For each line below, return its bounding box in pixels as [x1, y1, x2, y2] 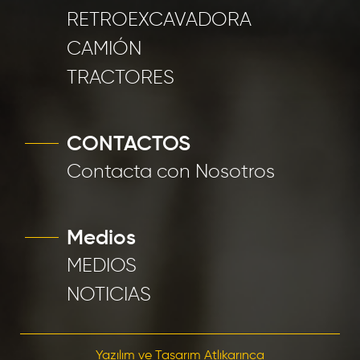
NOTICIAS [67, 284, 151, 305]
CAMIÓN [67, 39, 141, 59]
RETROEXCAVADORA [67, 10, 252, 30]
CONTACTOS [67, 133, 190, 155]
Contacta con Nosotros [67, 162, 275, 182]
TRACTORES [67, 67, 174, 88]
